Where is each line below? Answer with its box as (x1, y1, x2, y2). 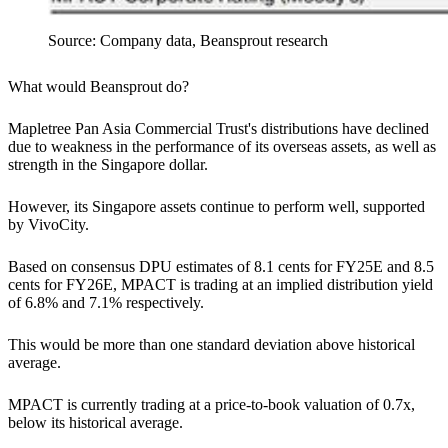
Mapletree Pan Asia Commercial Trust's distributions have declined (8, 119, 429, 137)
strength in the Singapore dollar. (8, 155, 208, 173)
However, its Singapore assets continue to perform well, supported (8, 197, 425, 215)
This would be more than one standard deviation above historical (8, 335, 415, 353)
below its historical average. (8, 413, 187, 431)
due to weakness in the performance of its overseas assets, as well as (8, 137, 436, 155)
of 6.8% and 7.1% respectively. (8, 293, 204, 311)
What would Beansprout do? (8, 77, 189, 95)
